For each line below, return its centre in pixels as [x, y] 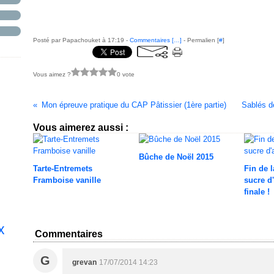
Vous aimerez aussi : [81, 128]
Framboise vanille [67, 180]
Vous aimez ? [52, 74]
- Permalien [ [200, 40]
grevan [84, 262]
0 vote [126, 74]
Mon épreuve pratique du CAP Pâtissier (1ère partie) [134, 105]
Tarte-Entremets [63, 168]
